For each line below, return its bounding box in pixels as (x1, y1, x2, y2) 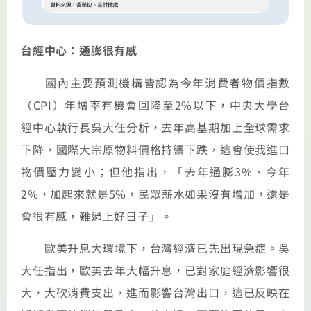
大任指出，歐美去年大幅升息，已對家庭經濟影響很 (21, 261, 290, 278)
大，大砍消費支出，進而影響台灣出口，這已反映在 (21, 283, 290, 301)
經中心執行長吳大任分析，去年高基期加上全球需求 (21, 118, 290, 135)
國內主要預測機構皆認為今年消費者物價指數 (21, 74, 290, 91)
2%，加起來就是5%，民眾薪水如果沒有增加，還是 (21, 185, 290, 202)
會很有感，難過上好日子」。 (21, 207, 173, 224)
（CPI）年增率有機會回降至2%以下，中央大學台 (21, 96, 290, 113)
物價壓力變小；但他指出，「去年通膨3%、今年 (21, 162, 290, 180)
